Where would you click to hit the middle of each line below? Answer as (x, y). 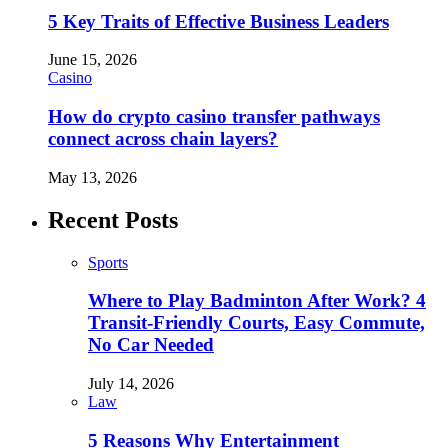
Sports (108, 262)
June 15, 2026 (92, 60)
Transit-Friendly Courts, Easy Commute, (256, 323)
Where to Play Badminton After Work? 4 (257, 301)
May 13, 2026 (92, 177)
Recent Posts (113, 219)
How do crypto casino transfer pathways (214, 117)
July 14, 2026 (131, 384)
